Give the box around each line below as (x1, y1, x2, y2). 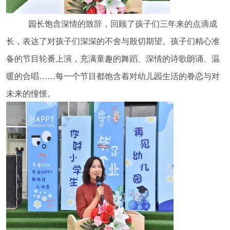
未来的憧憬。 (6, 89, 55, 99)
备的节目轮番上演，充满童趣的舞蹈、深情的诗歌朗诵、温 (6, 54, 220, 64)
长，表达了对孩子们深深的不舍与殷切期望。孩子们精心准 (6, 37, 220, 46)
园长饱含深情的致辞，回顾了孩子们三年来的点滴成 (28, 20, 217, 29)
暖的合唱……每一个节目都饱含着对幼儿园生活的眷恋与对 (6, 72, 220, 81)
